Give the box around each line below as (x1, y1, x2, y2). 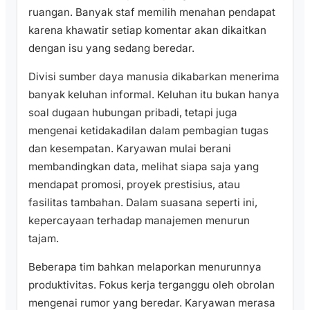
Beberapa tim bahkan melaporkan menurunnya (28, 259, 262, 273)
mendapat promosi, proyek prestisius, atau (28, 177, 240, 191)
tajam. (28, 231, 59, 245)
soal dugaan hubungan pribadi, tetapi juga (28, 105, 237, 119)
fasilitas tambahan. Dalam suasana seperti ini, (28, 195, 257, 209)
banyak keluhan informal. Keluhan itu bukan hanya (28, 87, 280, 101)
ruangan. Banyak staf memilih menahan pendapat (28, 5, 275, 19)
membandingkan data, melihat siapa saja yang (28, 159, 259, 173)
